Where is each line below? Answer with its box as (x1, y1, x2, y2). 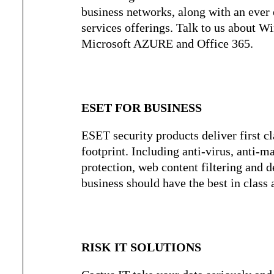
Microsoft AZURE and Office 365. (81, 37, 254, 50)
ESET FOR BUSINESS (81, 101, 202, 114)
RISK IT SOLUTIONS (81, 240, 202, 254)
